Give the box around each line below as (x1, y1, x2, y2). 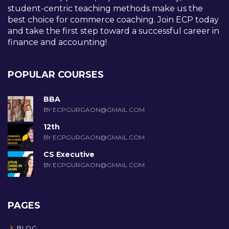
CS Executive (43, 149, 95, 159)
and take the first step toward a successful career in (8, 26, 219, 36)
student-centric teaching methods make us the (8, 3, 203, 13)
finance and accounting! (8, 37, 107, 47)
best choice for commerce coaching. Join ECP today (8, 14, 219, 25)
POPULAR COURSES (8, 68, 104, 80)
